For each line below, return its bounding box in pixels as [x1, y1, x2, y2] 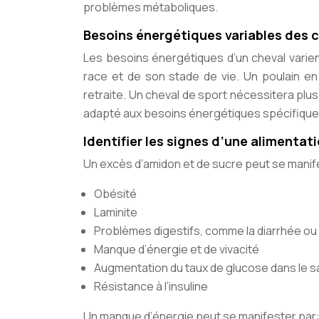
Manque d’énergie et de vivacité [94, 241, 259, 257]
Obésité [94, 186, 137, 202]
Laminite [94, 204, 137, 220]
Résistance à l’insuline [94, 278, 208, 294]
